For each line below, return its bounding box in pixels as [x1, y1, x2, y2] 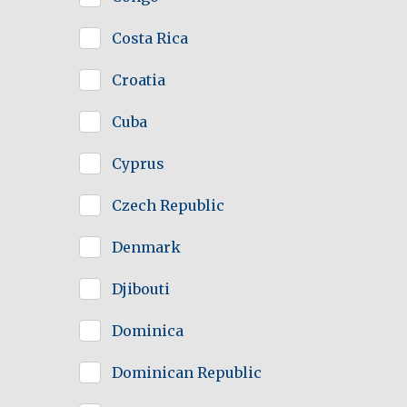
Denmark [112, 238, 181, 257]
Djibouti [112, 280, 170, 299]
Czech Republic [112, 196, 224, 215]
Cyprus [112, 154, 164, 174]
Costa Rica [112, 29, 188, 48]
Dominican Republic [112, 363, 262, 382]
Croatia [112, 71, 165, 90]
